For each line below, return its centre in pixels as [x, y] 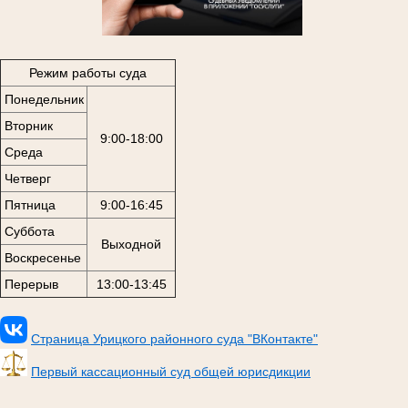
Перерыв [31, 284]
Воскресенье [42, 257]
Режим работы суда [88, 72]
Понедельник [44, 99]
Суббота [29, 231]
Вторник [28, 125]
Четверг [27, 178]
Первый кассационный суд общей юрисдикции [171, 372]
